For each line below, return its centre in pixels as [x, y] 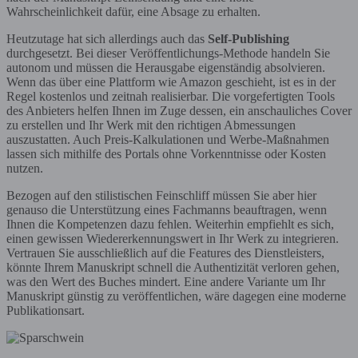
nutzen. [25, 169]
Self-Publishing [249, 39]
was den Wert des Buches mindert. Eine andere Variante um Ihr [166, 282]
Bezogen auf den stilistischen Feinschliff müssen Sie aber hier [161, 196]
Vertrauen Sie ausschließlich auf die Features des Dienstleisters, [165, 253]
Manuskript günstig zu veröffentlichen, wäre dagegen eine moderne [176, 296]
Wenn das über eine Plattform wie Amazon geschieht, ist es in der [171, 82]
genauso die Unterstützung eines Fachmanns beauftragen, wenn [167, 210]
